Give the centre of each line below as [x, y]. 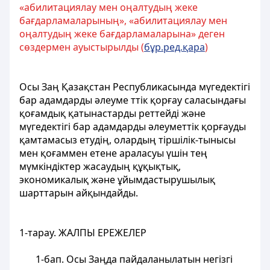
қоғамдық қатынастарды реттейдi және [112, 113]
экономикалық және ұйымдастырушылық [117, 180]
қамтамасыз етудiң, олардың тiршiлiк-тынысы [127, 140]
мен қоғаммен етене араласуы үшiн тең [113, 153]
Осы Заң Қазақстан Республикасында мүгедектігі [135, 87]
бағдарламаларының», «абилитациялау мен [123, 20]
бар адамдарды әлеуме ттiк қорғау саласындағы [133, 100]
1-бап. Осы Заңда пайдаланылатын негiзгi [134, 259]
